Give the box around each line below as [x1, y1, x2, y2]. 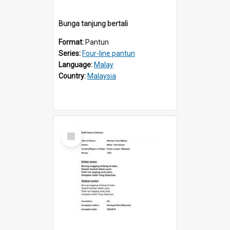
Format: [59, 37, 85, 46]
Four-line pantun [82, 49, 135, 57]
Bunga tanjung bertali [59, 19, 128, 28]
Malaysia [87, 71, 116, 80]
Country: [59, 71, 87, 80]
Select [63, 125, 85, 135]
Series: [59, 49, 82, 57]
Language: [59, 60, 94, 69]
